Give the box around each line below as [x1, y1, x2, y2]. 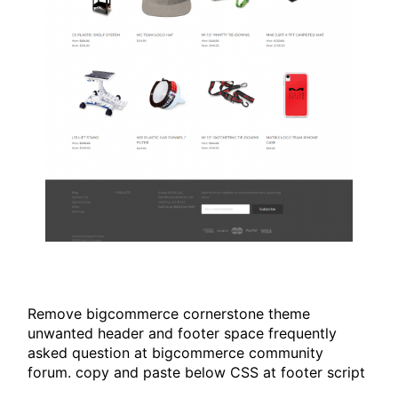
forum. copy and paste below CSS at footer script [28, 363, 366, 382]
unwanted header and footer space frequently [28, 324, 338, 343]
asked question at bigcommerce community [28, 344, 324, 362]
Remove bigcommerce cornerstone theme [28, 305, 311, 323]
